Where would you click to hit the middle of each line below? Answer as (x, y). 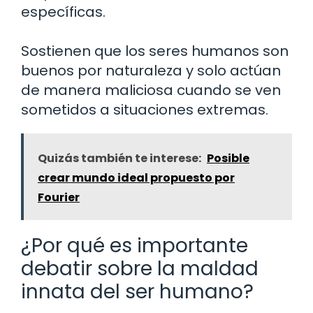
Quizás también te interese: (119, 159)
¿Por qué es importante (134, 246)
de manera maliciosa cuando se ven (151, 90)
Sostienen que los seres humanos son (155, 51)
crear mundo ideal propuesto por (136, 178)
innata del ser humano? (137, 292)
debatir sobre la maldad (140, 269)
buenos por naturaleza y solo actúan (151, 71)
